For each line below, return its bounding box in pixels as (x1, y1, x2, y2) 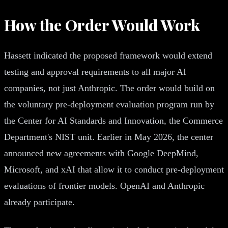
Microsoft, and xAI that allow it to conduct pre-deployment (4, 164, 224, 175)
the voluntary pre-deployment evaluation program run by (4, 99, 214, 109)
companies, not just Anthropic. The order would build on (4, 82, 215, 93)
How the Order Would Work (4, 14, 200, 35)
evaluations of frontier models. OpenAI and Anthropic (4, 180, 205, 191)
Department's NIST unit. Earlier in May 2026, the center (4, 131, 213, 142)
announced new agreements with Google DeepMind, (4, 148, 198, 158)
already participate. (4, 196, 75, 207)
